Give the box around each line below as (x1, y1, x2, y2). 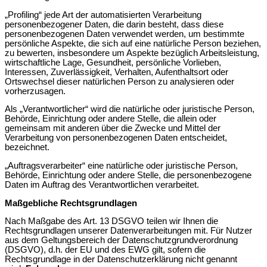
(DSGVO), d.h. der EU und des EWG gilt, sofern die (5, 245, 206, 255)
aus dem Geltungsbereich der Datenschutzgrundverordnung (5, 235, 238, 246)
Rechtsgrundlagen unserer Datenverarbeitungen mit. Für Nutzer (5, 226, 252, 236)
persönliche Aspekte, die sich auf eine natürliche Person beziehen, (5, 38, 261, 48)
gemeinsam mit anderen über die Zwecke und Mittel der (5, 123, 221, 133)
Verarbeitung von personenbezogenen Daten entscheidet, (5, 133, 227, 143)
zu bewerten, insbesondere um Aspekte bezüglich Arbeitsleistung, (5, 48, 259, 58)
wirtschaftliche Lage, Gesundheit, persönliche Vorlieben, (5, 57, 221, 67)
